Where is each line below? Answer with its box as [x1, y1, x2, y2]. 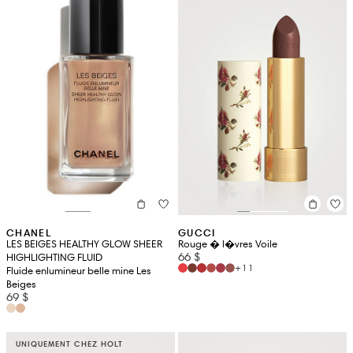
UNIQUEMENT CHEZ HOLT [16, 339, 123, 350]
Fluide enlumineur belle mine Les [6, 265, 151, 278]
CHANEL [6, 226, 51, 240]
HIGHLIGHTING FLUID [6, 251, 102, 265]
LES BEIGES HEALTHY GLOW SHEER [6, 238, 162, 251]
